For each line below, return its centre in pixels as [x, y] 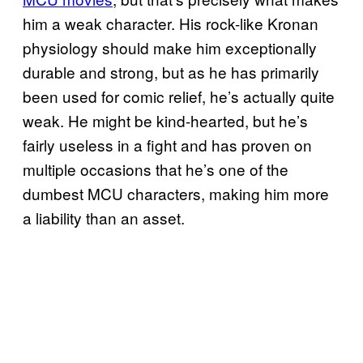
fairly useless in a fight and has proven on [167, 144]
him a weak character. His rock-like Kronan [171, 23]
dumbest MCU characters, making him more [176, 193]
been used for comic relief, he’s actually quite [179, 96]
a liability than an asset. [104, 217]
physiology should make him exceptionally [170, 47]
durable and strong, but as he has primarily [171, 71]
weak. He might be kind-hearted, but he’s [165, 120]
